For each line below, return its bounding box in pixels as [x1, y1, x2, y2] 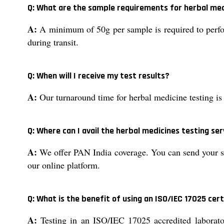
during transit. [27, 36, 78, 48]
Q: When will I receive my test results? [27, 70, 169, 82]
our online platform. [27, 159, 100, 171]
